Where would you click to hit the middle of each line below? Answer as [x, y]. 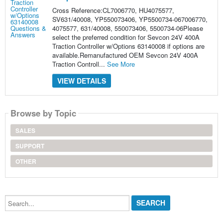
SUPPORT [30, 146]
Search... [17, 198]
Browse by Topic [43, 113]
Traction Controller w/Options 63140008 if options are [128, 46]
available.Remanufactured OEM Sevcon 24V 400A [125, 55]
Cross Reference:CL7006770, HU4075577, [113, 10]
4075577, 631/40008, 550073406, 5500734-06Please [127, 28]
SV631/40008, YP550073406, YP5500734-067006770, [130, 19]
